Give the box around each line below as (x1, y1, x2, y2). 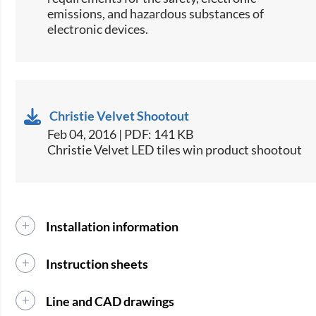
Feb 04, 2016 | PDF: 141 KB (47, 126, 195, 142)
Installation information (46, 218, 179, 234)
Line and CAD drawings (46, 293, 175, 309)
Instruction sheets (46, 255, 149, 272)
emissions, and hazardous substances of (47, 5, 265, 21)
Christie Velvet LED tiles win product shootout (47, 141, 303, 157)
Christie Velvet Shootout (49, 107, 190, 123)
